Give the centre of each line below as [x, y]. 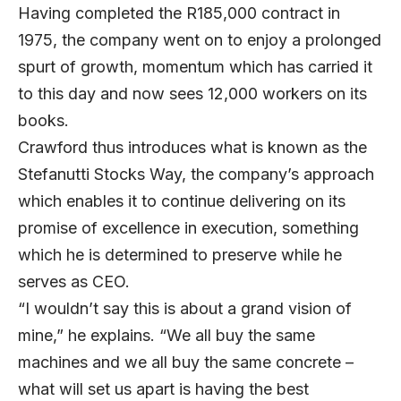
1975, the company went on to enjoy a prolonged [200, 40]
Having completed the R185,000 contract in [179, 13]
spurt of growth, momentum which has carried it [195, 67]
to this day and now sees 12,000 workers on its [192, 94]
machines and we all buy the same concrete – [186, 363]
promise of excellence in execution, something [188, 228]
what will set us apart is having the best [163, 389]
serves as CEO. [78, 282]
